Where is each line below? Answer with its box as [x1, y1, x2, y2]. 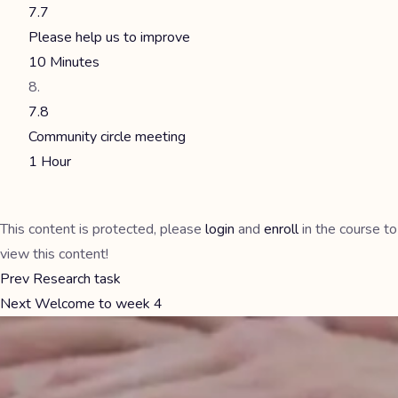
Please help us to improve [28, 28, 190, 47]
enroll [264, 219, 298, 239]
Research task [29, 269, 121, 289]
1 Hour [28, 152, 71, 171]
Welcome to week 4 [31, 294, 163, 314]
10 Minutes [28, 52, 99, 72]
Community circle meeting [28, 127, 186, 147]
